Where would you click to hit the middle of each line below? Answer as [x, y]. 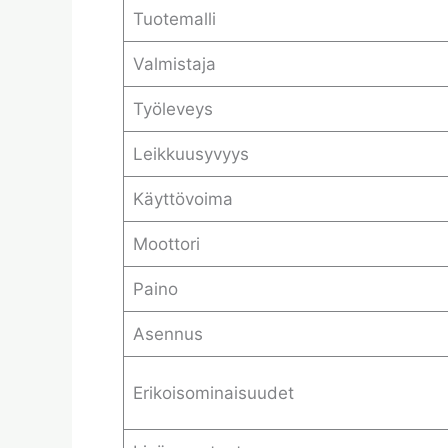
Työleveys [172, 109]
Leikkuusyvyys [190, 154]
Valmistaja [174, 64]
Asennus [167, 334]
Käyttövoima [182, 199]
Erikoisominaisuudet [213, 393]
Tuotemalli [174, 19]
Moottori [166, 244]
